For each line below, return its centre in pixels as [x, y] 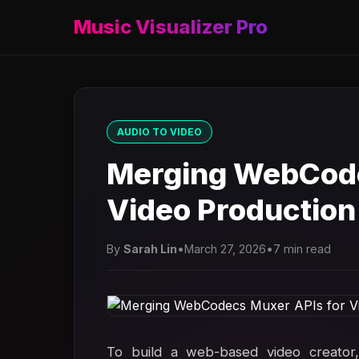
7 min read [302, 249]
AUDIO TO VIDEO [159, 132]
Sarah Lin [150, 249]
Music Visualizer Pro [171, 27]
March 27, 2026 [225, 249]
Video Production [231, 210]
